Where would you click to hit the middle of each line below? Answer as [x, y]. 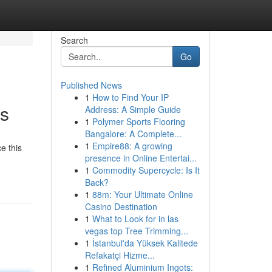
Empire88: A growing [132, 146]
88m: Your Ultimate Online [142, 194]
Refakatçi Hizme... [120, 255]
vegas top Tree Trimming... [136, 231]
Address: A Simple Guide [133, 109]
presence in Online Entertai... [141, 158]
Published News [91, 85]
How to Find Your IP [130, 97]
